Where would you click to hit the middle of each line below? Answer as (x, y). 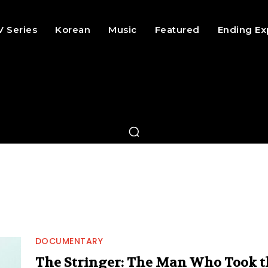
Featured (177, 30)
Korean (73, 30)
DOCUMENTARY (69, 241)
